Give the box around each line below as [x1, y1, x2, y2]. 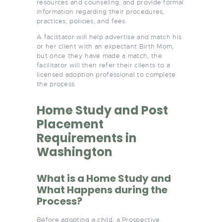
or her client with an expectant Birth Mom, [37, 42, 174, 51]
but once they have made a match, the [37, 51, 162, 60]
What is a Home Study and [37, 171, 171, 185]
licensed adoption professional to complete [37, 70, 176, 79]
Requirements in [37, 129, 137, 146]
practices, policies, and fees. [37, 16, 127, 25]
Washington [37, 143, 115, 160]
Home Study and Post [37, 102, 168, 118]
